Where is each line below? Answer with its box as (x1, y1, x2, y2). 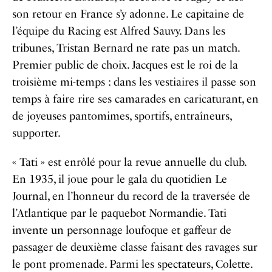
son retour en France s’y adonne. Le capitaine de (12, 7, 244, 21)
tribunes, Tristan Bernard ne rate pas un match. (12, 41, 239, 55)
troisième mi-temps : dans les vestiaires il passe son (12, 75, 256, 89)
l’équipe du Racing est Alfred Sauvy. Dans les (12, 24, 225, 38)
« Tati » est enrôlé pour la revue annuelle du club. (12, 155, 246, 169)
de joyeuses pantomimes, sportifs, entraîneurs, (12, 109, 231, 123)
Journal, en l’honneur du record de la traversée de (12, 189, 250, 203)
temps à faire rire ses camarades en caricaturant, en (12, 92, 259, 106)
